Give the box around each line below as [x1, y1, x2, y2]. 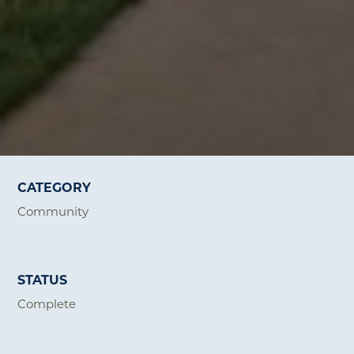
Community [17, 202, 89, 219]
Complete [17, 295, 77, 311]
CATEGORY [17, 178, 92, 195]
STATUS [17, 270, 68, 288]
